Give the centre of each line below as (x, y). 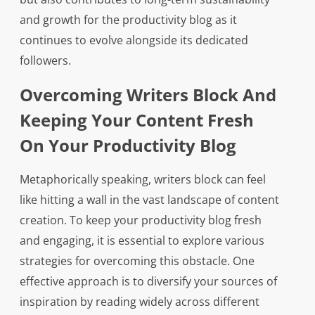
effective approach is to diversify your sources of (148, 282)
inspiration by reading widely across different (139, 302)
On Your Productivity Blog (128, 146)
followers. (45, 61)
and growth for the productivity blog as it (128, 20)
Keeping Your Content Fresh (136, 120)
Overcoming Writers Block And (148, 95)
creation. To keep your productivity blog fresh (140, 220)
